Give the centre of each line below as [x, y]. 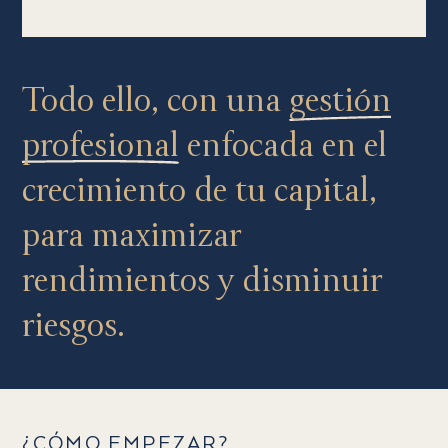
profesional [100, 146]
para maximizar [131, 236]
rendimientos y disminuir [201, 281]
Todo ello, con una [155, 101]
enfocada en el [282, 146]
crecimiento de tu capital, [199, 191]
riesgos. [73, 326]
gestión [339, 101]
